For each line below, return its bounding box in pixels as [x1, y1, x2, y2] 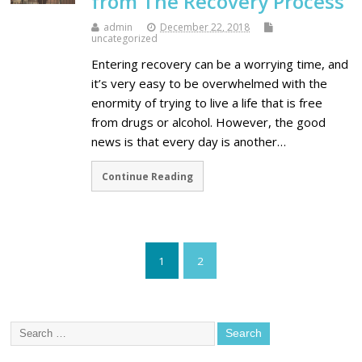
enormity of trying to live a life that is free [91, 95, 323, 112]
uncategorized [91, 32, 158, 46]
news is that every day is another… [91, 133, 287, 150]
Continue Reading [102, 170, 194, 183]
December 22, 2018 [160, 20, 250, 35]
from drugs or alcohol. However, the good [91, 114, 326, 131]
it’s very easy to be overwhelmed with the [91, 75, 328, 92]
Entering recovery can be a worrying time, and [91, 56, 349, 73]
